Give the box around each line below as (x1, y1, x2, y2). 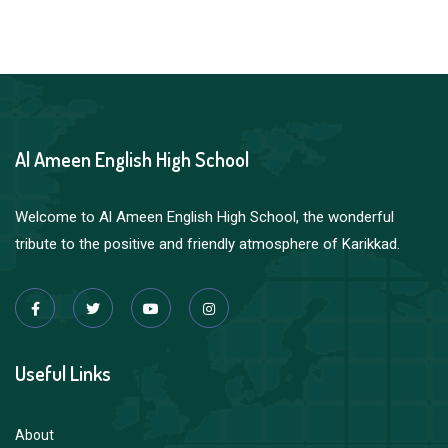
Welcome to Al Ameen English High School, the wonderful (15, 208, 394, 227)
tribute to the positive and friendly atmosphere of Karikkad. (15, 235, 400, 254)
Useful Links (15, 360, 111, 387)
